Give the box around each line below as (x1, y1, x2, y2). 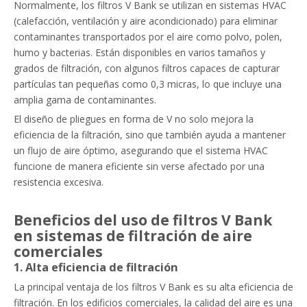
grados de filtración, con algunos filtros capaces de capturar (14, 62, 280, 75)
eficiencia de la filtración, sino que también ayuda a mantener (14, 128, 286, 141)
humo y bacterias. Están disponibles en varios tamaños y (14, 46, 265, 59)
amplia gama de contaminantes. (14, 93, 156, 106)
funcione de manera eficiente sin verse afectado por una (14, 160, 265, 173)
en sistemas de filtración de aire (14, 226, 252, 245)
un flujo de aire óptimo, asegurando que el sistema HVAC (14, 144, 268, 157)
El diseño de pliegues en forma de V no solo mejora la (14, 112, 254, 125)
